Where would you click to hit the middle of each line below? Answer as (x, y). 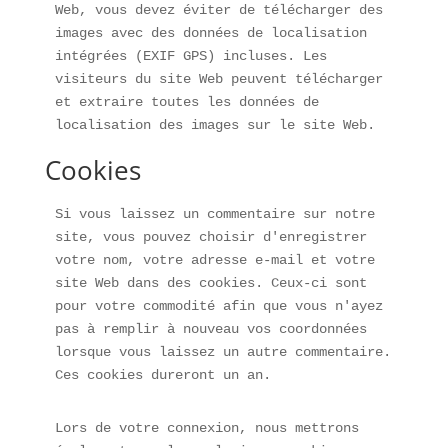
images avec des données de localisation (210, 33)
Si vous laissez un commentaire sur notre (214, 214)
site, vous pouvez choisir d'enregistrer (210, 237)
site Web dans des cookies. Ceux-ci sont (210, 283)
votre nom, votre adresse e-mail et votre (214, 260)
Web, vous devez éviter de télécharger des (218, 10)
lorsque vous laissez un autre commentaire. (222, 352)
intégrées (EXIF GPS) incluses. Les (190, 56)
